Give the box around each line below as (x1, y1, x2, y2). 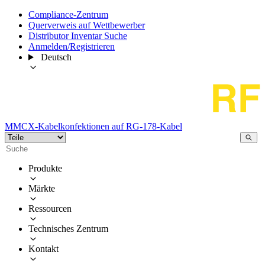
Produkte (28, 163, 62, 173)
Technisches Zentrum (28, 223, 108, 234)
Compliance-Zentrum (28, 9, 108, 20)
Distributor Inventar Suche (28, 31, 127, 41)
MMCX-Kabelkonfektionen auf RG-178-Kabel (5, 121, 182, 131)
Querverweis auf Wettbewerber (28, 20, 145, 30)
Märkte (28, 183, 55, 193)
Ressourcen (28, 203, 72, 214)
